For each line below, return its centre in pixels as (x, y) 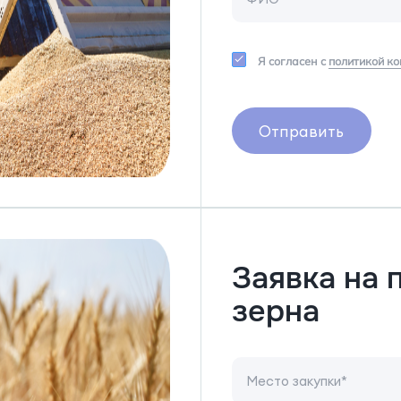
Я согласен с (293, 61)
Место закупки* (297, 381)
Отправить (302, 131)
